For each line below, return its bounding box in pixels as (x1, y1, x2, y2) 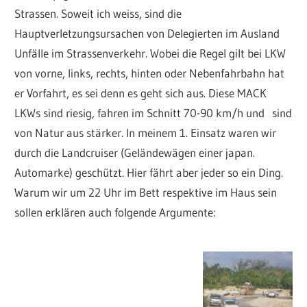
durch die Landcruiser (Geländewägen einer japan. (14, 145, 256, 160)
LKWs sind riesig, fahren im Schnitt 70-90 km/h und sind (14, 106, 293, 121)
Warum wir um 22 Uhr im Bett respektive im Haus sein (14, 185, 278, 200)
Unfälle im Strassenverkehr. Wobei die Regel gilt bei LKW (14, 46, 286, 61)
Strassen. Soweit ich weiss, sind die (14, 6, 182, 21)
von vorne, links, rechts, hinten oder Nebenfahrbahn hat (14, 66, 285, 81)
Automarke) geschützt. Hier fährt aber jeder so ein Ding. (14, 165, 284, 180)
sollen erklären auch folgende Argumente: (14, 205, 217, 220)
